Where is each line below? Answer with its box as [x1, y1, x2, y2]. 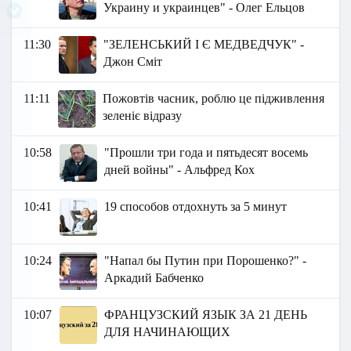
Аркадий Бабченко [104, 271, 204, 285]
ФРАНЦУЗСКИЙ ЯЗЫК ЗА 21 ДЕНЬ [104, 308, 308, 322]
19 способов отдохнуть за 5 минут [104, 200, 288, 214]
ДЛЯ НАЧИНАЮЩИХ [104, 325, 231, 339]
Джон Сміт [103, 55, 163, 69]
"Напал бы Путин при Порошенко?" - [104, 254, 307, 268]
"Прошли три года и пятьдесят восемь [104, 146, 309, 160]
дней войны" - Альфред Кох [104, 163, 255, 177]
